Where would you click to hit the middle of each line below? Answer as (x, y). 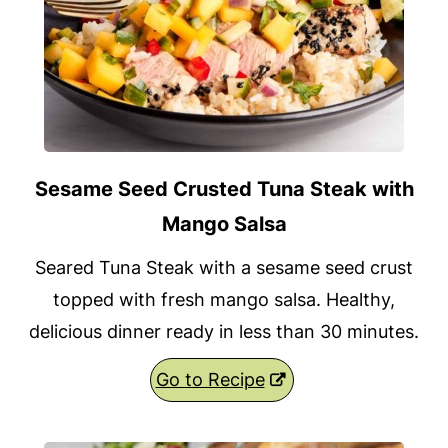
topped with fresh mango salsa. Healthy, (224, 300)
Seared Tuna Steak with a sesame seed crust (224, 268)
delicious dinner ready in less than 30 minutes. (224, 332)
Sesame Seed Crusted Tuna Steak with (224, 189)
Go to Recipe (210, 380)
